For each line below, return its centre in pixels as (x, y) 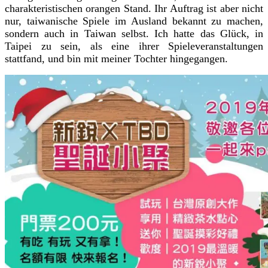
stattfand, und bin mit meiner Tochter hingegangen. (116, 59)
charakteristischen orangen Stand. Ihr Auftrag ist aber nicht (134, 9)
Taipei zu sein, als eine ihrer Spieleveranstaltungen (134, 46)
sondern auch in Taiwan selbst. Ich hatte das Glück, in (134, 34)
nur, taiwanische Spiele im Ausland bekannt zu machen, (134, 21)
